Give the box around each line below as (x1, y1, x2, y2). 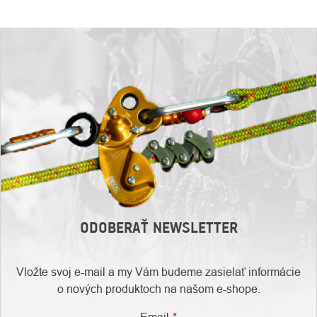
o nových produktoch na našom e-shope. (57, 282, 260, 296)
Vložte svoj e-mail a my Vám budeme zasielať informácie (16, 265, 301, 279)
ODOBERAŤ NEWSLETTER (79, 219, 238, 237)
